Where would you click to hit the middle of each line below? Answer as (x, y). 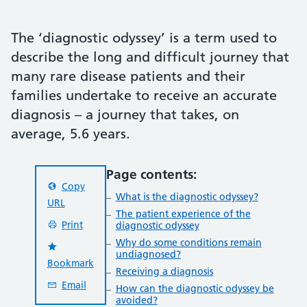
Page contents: (151, 174)
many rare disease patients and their (128, 76)
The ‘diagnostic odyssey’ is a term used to (144, 38)
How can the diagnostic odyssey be (195, 288)
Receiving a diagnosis (164, 271)
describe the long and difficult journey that (150, 57)
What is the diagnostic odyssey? (187, 196)
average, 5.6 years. (71, 134)
